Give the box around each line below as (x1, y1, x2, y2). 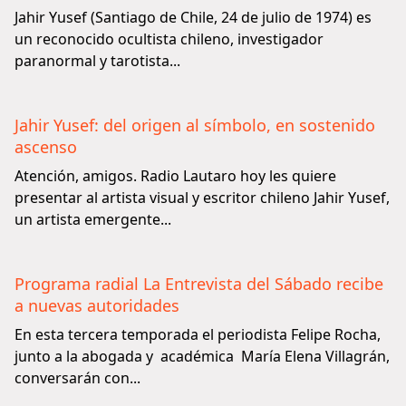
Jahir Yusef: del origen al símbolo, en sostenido (14, 114, 375, 136)
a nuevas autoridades (14, 295, 179, 316)
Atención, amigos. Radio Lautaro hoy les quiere (14, 166, 336, 186)
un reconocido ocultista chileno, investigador (14, 29, 324, 49)
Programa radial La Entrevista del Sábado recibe (14, 273, 383, 295)
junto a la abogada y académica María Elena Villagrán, (14, 346, 390, 366)
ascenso (14, 136, 77, 158)
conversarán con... (14, 368, 140, 388)
